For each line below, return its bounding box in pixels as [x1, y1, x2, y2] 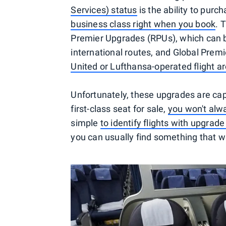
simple [71, 118, 100, 128]
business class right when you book [71, 19, 216, 29]
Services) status [71, 5, 137, 15]
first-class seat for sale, [71, 103, 168, 114]
